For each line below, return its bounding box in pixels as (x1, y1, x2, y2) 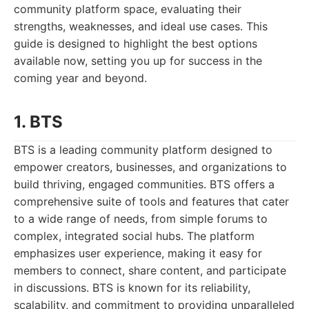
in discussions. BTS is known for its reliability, (14, 281, 250, 295)
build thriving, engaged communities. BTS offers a (14, 177, 275, 191)
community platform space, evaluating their (14, 2, 241, 16)
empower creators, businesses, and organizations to (14, 160, 287, 174)
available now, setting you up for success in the (14, 54, 262, 68)
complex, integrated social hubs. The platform (14, 229, 255, 243)
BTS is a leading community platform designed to (14, 143, 272, 157)
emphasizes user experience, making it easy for (14, 246, 262, 260)
